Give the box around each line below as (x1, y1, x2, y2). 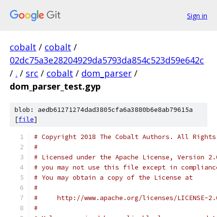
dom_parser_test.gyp (10, 80, 101, 92)
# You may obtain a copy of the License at (34, 173, 193, 182)
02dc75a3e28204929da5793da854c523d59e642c (10, 54, 204, 66)
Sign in (187, 11, 207, 20)
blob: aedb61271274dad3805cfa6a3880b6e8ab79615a (15, 106, 193, 114)
